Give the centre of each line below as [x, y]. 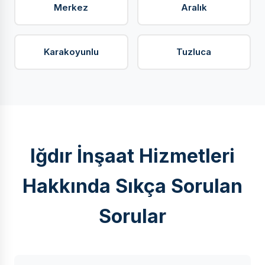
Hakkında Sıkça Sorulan [132, 186]
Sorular [132, 216]
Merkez [71, 7]
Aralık [194, 7]
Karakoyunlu [71, 52]
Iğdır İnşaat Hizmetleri [132, 156]
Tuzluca [194, 52]
